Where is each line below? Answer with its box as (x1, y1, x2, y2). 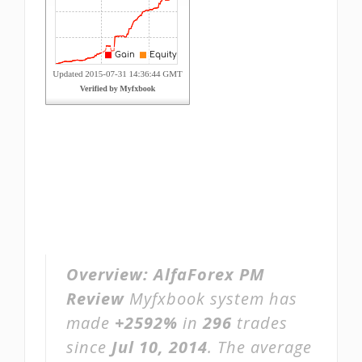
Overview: (66, 263, 154, 285)
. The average (208, 336, 312, 358)
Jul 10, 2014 (112, 336, 208, 358)
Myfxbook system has (124, 288, 297, 309)
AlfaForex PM (154, 263, 265, 285)
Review (66, 288, 124, 309)
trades (232, 312, 288, 334)
